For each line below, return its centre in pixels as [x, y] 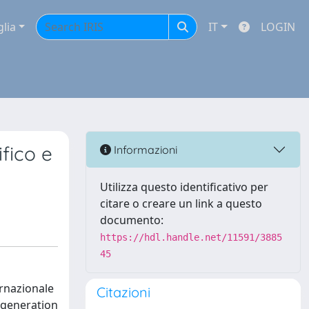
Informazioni [144, 149]
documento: [132, 220]
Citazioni [123, 292]
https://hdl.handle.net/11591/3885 [191, 237]
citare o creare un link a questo [181, 203]
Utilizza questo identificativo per [184, 187]
